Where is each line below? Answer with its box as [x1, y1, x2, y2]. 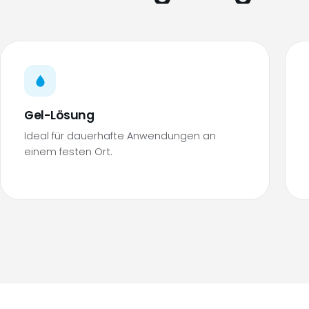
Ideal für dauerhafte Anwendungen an [24, 129, 216, 143]
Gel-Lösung [24, 107, 94, 124]
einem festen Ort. [24, 145, 112, 159]
